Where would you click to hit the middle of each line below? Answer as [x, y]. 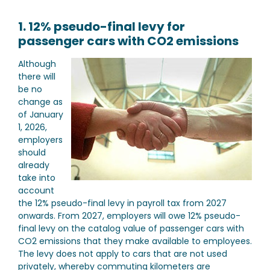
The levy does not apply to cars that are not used [123, 254]
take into [37, 178]
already [34, 165]
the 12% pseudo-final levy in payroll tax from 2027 [122, 203]
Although [37, 64]
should [32, 152]
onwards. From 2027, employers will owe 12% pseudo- [129, 216]
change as [40, 102]
